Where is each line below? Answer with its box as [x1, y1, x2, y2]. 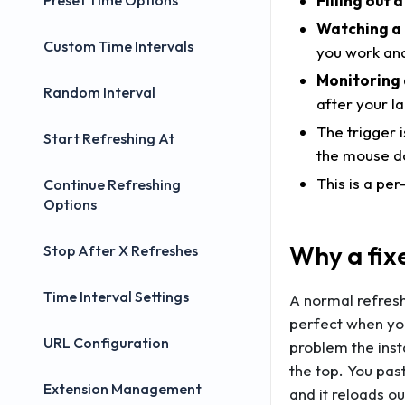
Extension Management [43, 380, 202, 398]
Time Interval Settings [43, 287, 189, 306]
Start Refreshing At [43, 129, 174, 147]
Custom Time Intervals [43, 37, 193, 55]
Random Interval [43, 83, 155, 101]
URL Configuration [43, 334, 169, 352]
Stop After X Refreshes [43, 241, 198, 259]
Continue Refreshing [43, 175, 181, 193]
